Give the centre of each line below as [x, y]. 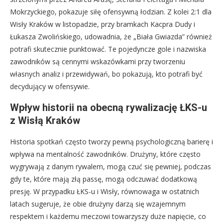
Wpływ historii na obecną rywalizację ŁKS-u [109, 107]
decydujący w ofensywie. [50, 86]
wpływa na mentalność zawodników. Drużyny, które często [105, 154]
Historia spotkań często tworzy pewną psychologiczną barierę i [111, 141]
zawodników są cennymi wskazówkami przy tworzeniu [98, 61]
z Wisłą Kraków [45, 120]
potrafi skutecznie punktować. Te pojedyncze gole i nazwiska [108, 49]
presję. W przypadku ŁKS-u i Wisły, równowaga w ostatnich [105, 191]
